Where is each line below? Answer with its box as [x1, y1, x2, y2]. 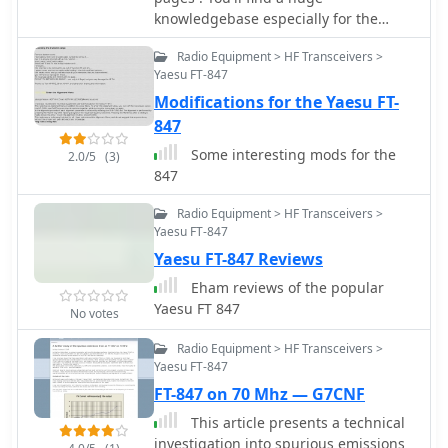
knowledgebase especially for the [154, 9, 378, 29]
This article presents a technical [187, 413, 405, 433]
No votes [69, 305, 119, 323]
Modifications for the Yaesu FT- [154, 91, 399, 114]
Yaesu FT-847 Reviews [154, 248, 323, 271]
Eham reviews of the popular [187, 278, 384, 298]
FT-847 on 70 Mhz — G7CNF [154, 383, 365, 406]
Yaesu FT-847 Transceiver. [154, 30, 323, 50]
